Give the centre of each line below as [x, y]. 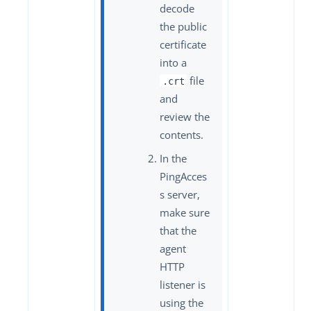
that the [178, 230]
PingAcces [183, 176]
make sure [185, 212]
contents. [182, 134]
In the [173, 158]
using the [182, 302]
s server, [180, 194]
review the [185, 116]
